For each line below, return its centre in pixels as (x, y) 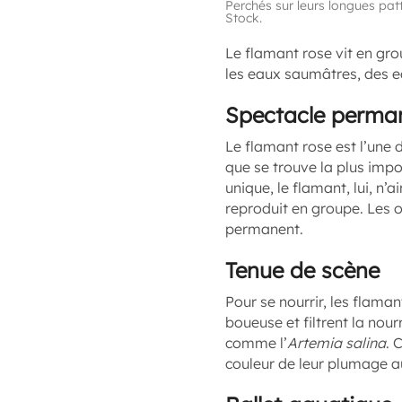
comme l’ (256, 343)
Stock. (244, 18)
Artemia (315, 343)
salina (366, 343)
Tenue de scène (302, 270)
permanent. (264, 229)
